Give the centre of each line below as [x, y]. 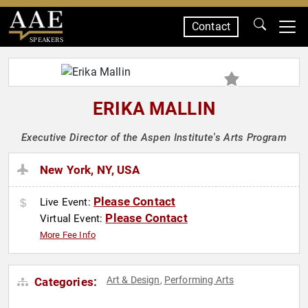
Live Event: [67, 202]
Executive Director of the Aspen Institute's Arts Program [154, 137]
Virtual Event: [73, 219]
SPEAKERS [46, 40]
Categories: [65, 282]
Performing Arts [199, 280]
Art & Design [133, 280]
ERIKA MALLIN [154, 109]
